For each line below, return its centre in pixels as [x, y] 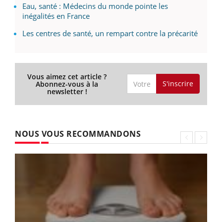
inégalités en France [56, 16]
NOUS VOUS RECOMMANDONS [78, 134]
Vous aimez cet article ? [67, 76]
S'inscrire [178, 84]
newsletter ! [67, 91]
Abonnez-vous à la [67, 84]
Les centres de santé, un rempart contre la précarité [110, 33]
